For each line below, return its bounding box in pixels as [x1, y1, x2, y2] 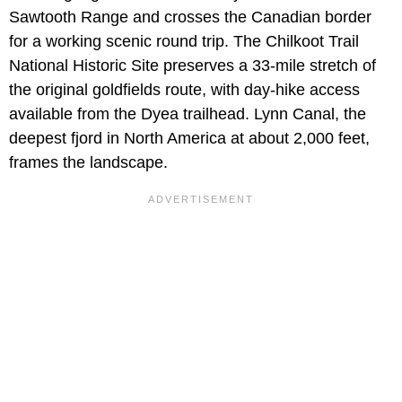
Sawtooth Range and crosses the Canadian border [9, 8, 371, 27]
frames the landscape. [9, 153, 168, 172]
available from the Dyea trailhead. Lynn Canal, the [9, 105, 366, 124]
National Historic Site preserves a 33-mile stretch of [9, 57, 376, 75]
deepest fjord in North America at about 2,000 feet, [9, 129, 370, 148]
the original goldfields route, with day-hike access [9, 81, 360, 100]
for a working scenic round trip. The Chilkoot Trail [9, 32, 359, 51]
